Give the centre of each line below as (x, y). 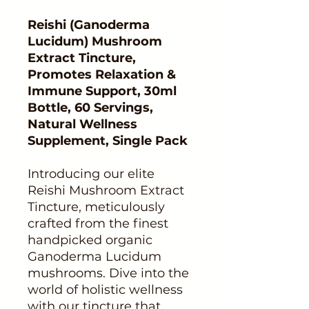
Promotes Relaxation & (102, 74)
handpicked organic (90, 240)
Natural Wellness (82, 124)
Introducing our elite (91, 173)
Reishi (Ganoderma (89, 24)
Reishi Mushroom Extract (106, 190)
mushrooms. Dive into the (108, 273)
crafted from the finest (98, 223)
